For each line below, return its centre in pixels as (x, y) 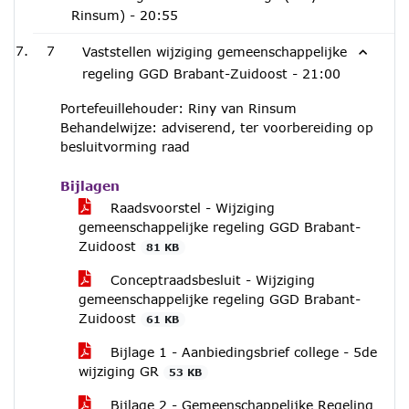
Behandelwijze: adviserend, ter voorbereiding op (217, 127)
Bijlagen (90, 186)
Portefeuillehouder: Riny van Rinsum (178, 108)
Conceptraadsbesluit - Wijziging (210, 280)
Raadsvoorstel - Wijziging (190, 208)
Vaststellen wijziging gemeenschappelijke (215, 52)
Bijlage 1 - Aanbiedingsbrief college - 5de (241, 352)
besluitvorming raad (125, 147)
